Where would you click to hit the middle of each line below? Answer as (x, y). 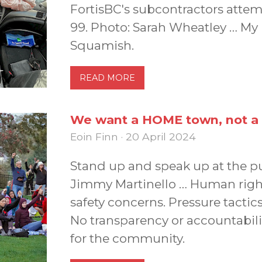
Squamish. (102, 45)
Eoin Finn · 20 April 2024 (133, 136)
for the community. (127, 238)
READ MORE (107, 77)
